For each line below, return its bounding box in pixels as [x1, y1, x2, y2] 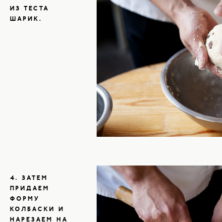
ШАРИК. [10, 16, 42, 22]
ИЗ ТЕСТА [10, 5, 49, 12]
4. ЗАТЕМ [10, 175, 48, 182]
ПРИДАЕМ [10, 186, 50, 192]
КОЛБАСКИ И [10, 207, 64, 213]
